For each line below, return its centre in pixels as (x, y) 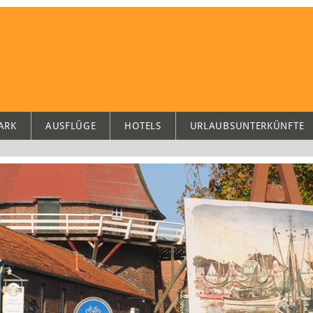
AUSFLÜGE (71, 126)
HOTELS (143, 126)
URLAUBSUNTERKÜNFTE (247, 126)
